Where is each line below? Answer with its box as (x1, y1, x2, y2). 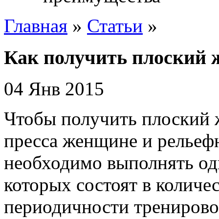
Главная (4, 15, 67, 36)
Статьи (87, 15, 143, 36)
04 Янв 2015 (4, 78, 104, 100)
